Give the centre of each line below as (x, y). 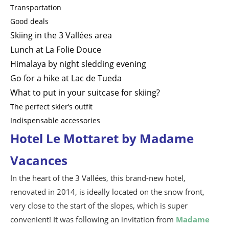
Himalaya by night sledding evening (78, 64)
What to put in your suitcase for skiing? (85, 92)
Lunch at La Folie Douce (56, 49)
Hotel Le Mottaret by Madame (102, 138)
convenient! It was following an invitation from (93, 219)
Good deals (29, 21)
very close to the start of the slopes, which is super (99, 205)
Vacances (39, 160)
